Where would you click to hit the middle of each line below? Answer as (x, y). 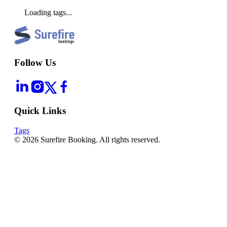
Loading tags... (48, 12)
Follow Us (35, 62)
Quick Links (40, 111)
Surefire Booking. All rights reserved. (99, 139)
